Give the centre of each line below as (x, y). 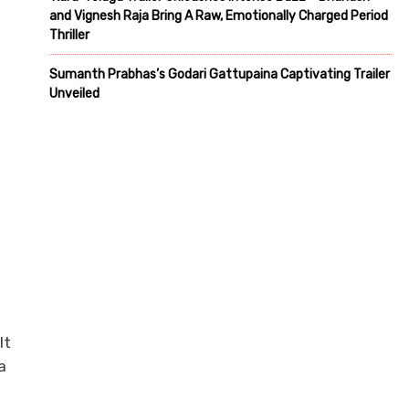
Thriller (69, 35)
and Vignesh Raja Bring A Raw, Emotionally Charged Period (219, 16)
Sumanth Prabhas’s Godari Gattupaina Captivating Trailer (220, 74)
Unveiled (74, 93)
